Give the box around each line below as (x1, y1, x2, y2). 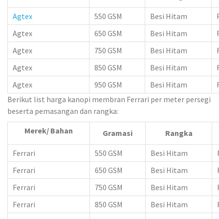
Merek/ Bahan (24, 126, 73, 136)
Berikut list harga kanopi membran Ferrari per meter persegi (7, 94, 211, 104)
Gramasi (103, 128, 132, 138)
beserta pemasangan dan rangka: (7, 106, 118, 116)
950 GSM (94, 79, 122, 89)
